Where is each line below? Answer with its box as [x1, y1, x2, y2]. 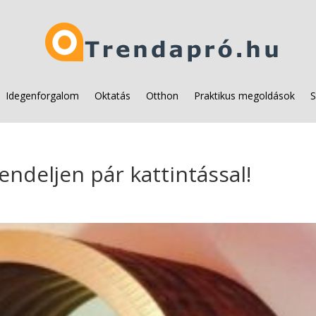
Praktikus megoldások [194, 89, 295, 102]
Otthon [146, 89, 178, 102]
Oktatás [95, 89, 130, 102]
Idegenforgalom [6, 89, 79, 102]
